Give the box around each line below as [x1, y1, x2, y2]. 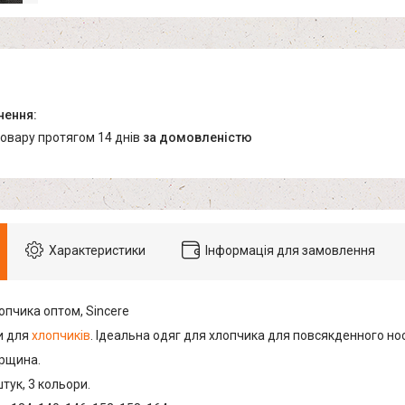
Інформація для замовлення [205, 243, 375, 259]
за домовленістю [143, 130, 252, 146]
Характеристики [49, 243, 146, 259]
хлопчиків [32, 328, 90, 344]
